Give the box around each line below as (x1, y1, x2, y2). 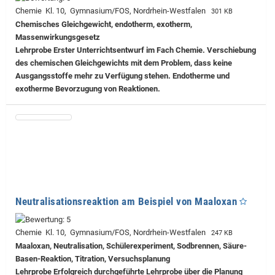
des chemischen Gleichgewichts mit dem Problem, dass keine (15, 58, 232, 68)
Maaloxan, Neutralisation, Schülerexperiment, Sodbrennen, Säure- (15, 241, 247, 250)
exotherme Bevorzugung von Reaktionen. (15, 83, 160, 93)
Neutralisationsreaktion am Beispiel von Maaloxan (15, 195, 237, 207)
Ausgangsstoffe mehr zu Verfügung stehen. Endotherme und (15, 71, 230, 80)
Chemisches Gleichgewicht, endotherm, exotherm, (15, 19, 192, 29)
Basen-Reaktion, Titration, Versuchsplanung (15, 254, 170, 263)
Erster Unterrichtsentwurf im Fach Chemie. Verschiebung (52, 45, 256, 55)
